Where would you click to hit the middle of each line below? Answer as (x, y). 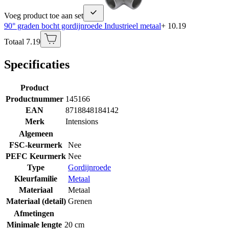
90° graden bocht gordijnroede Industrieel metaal (83, 26)
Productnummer (35, 99)
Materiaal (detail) (36, 201)
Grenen (80, 201)
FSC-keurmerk (36, 145)
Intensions (82, 121)
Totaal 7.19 (22, 41)
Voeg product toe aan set (44, 15)
